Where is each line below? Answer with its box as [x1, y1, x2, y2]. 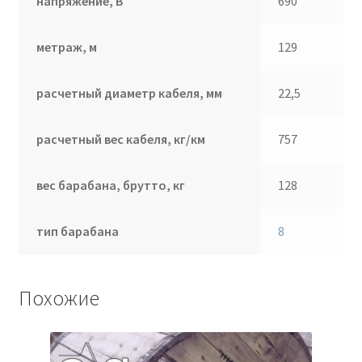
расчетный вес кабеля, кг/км [36, 130, 206, 147]
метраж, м [36, 38, 98, 55]
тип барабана [36, 222, 120, 239]
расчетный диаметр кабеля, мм [36, 84, 223, 101]
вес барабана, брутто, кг [36, 176, 186, 193]
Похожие [18, 284, 99, 311]
